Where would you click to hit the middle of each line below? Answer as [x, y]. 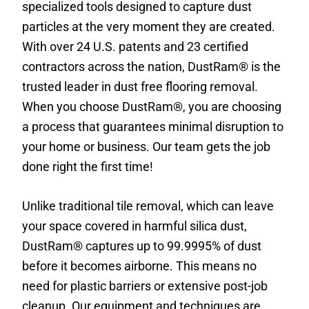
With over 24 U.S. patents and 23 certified [136, 47]
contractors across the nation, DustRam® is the [152, 67]
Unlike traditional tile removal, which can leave [148, 206]
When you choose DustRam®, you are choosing [152, 107]
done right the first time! [88, 167]
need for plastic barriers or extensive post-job [145, 286]
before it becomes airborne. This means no [140, 266]
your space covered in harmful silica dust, [135, 226]
